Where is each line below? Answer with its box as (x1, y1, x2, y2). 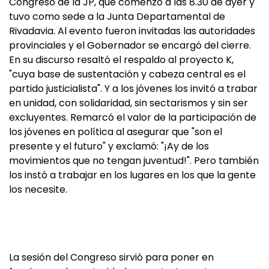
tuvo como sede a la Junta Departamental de (9, 10, 225, 23)
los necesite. (9, 183, 67, 196)
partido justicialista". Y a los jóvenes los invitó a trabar (9, 82, 258, 95)
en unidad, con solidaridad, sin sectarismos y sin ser (9, 96, 248, 110)
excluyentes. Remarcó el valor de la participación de (9, 110, 256, 124)
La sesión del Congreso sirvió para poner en (9, 250, 214, 264)
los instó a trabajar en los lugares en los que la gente (9, 168, 256, 182)
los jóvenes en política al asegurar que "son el (9, 125, 222, 139)
